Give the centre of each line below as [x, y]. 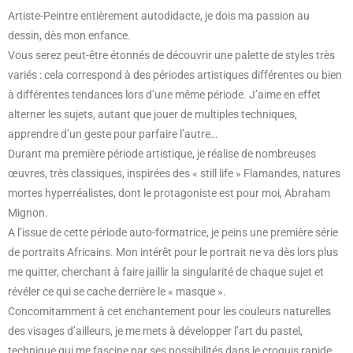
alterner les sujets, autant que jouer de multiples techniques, [152, 115]
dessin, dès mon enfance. [69, 36]
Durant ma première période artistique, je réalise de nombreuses [162, 154]
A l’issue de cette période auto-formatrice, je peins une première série [173, 233]
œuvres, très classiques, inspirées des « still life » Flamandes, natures [174, 174]
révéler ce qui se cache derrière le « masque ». [118, 292]
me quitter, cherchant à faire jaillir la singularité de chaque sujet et [166, 272]
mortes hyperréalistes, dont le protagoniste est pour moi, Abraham [169, 193]
